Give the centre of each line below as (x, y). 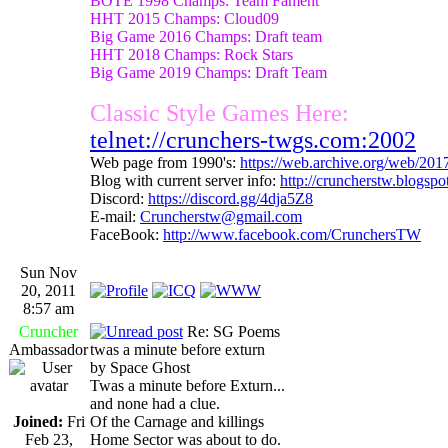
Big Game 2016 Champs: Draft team (206, 36)
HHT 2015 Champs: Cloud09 (184, 18)
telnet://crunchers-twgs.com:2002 (253, 139)
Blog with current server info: (185, 180)
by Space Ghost (140, 367)
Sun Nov (48, 272)
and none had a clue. (155, 403)
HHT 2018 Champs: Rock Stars (191, 54)
